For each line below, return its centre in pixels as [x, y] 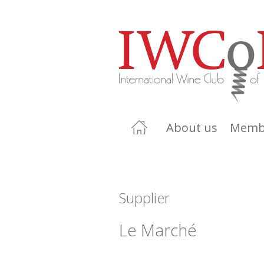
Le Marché [158, 230]
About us [192, 128]
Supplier [144, 198]
